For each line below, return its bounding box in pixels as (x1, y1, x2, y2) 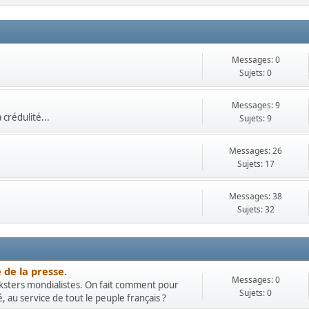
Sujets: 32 (237, 203, 275, 215)
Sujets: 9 (239, 112, 272, 124)
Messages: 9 (231, 99, 280, 111)
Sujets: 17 (237, 158, 275, 170)
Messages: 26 (229, 145, 282, 157)
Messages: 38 (229, 190, 282, 202)
